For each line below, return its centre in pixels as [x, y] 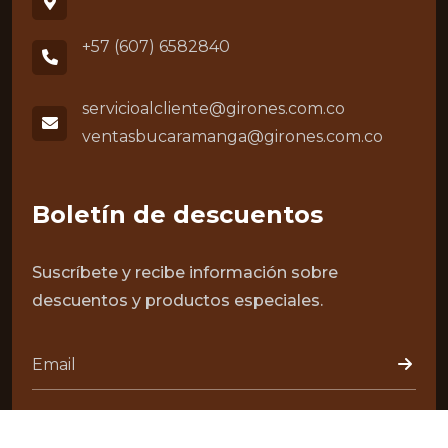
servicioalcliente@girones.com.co [213, 108]
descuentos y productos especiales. [177, 300]
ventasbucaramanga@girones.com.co [232, 136]
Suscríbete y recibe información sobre [185, 272]
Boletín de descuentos [177, 214]
